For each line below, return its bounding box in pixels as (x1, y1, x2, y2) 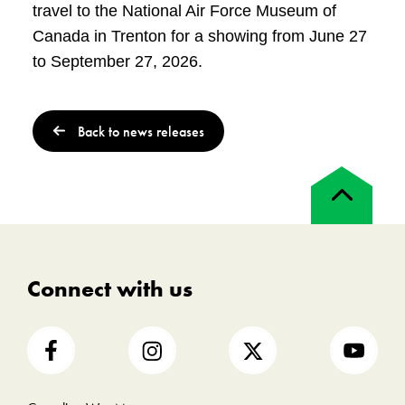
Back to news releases (77, 121, 204, 141)
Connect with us (27, 274, 193, 304)
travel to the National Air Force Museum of (33, 2, 336, 20)
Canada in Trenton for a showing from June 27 (33, 27, 367, 45)
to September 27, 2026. (33, 52, 202, 71)
